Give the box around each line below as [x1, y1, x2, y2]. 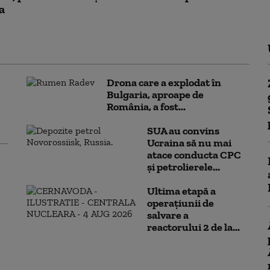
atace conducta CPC [147, 148, 241, 162]
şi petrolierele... [147, 160, 220, 174]
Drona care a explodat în [107, 76, 221, 89]
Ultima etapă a [147, 184, 216, 198]
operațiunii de [147, 196, 214, 210]
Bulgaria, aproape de [107, 88, 204, 101]
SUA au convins [147, 124, 219, 137]
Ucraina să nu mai [147, 136, 231, 149]
